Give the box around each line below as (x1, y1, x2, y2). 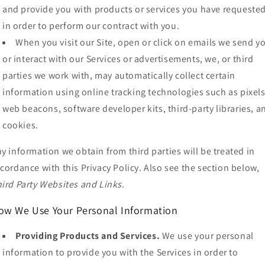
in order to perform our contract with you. (2, 20, 180, 33)
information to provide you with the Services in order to (2, 246, 238, 259)
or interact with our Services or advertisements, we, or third (2, 53, 254, 66)
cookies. (2, 119, 38, 132)
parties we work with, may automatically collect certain (2, 69, 236, 82)
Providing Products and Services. (15, 230, 160, 243)
